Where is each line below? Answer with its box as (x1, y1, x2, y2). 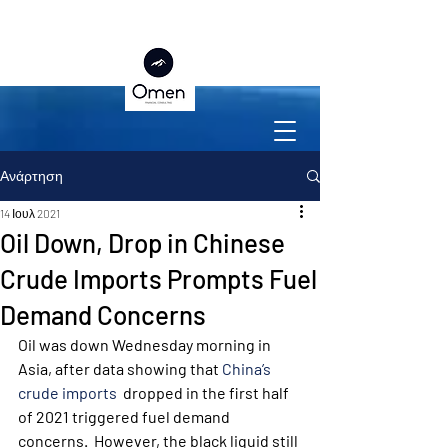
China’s (222, 359, 274, 378)
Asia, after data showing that (18, 359, 222, 378)
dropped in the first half (117, 383, 292, 402)
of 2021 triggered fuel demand (18, 407, 233, 426)
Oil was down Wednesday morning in (18, 335, 274, 354)
